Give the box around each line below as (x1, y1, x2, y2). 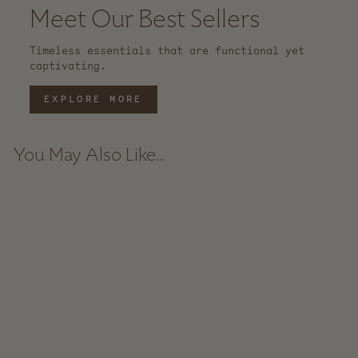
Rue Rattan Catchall (23, 323, 130, 337)
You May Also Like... (14, 146, 165, 165)
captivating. (30, 58, 106, 74)
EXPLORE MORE (44, 92, 143, 105)
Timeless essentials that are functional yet (30, 42, 304, 58)
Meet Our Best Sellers (30, 8, 260, 33)
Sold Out (97, 193, 136, 204)
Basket (59, 336, 93, 350)
